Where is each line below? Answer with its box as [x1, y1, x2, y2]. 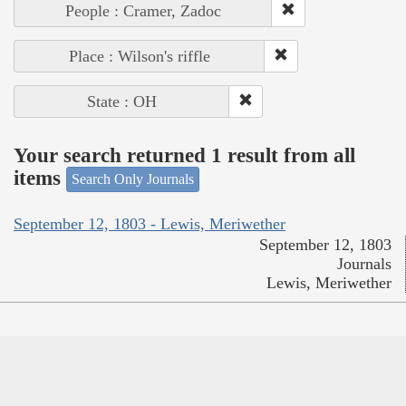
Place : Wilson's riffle [69, 47, 210, 66]
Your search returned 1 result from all [14, 143, 355, 167]
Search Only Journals [72, 171, 194, 188]
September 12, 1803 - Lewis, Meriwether [14, 214, 285, 233]
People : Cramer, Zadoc [65, 2, 221, 21]
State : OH [87, 92, 157, 111]
